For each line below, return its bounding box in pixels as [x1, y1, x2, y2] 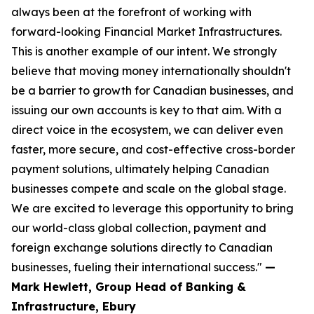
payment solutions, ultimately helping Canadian [11, 162, 269, 176]
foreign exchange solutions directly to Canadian [11, 240, 273, 254]
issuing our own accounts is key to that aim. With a [11, 103, 282, 117]
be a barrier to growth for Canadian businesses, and [11, 83, 294, 97]
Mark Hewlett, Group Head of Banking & [11, 280, 246, 294]
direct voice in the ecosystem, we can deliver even [11, 123, 283, 137]
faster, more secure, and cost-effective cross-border [11, 142, 295, 156]
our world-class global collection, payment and [11, 221, 266, 235]
